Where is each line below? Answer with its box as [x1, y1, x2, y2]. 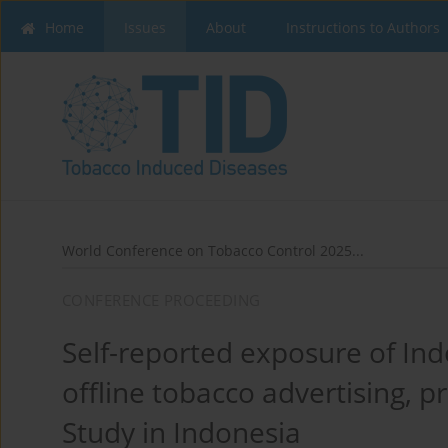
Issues [124, 18, 166, 37]
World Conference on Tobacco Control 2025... [62, 241, 364, 261]
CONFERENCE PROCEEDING [62, 290, 261, 311]
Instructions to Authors [286, 18, 440, 37]
